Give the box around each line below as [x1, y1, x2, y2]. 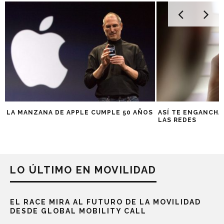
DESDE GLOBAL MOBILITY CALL [10, 207, 146, 215]
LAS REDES [158, 116, 196, 124]
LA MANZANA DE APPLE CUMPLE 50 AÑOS [6, 109, 153, 116]
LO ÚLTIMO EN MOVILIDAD [10, 164, 156, 176]
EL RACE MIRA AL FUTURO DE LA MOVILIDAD [10, 198, 201, 206]
